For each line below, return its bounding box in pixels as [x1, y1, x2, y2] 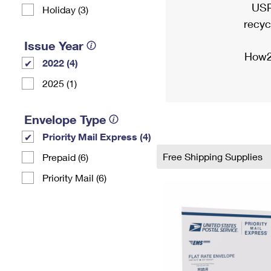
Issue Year [24, 38, 83, 53]
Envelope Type [24, 112, 106, 126]
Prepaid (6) [42, 151, 88, 163]
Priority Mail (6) [42, 172, 106, 183]
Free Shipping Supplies [163, 151, 265, 162]
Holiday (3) [42, 4, 88, 15]
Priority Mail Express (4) [42, 131, 151, 142]
